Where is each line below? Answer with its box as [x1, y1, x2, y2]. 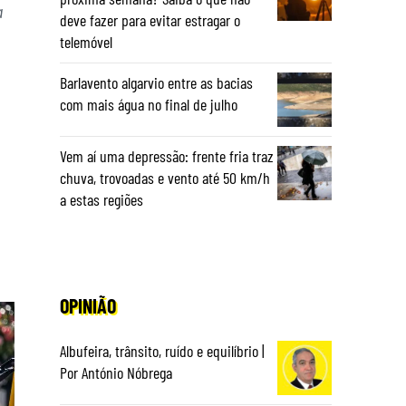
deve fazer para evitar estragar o [60, 10, 240, 30]
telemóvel [60, 32, 112, 52]
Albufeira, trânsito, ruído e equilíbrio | [60, 341, 265, 361]
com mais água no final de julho [60, 94, 237, 114]
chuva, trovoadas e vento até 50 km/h [60, 168, 270, 188]
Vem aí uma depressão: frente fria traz [60, 146, 274, 166]
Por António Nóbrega [60, 362, 172, 382]
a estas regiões [60, 189, 143, 209]
